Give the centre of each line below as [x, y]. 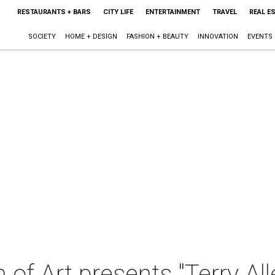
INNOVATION [218, 37]
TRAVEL [224, 12]
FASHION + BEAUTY [157, 37]
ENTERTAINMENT [172, 12]
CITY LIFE [118, 12]
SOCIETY [42, 37]
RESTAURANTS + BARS [54, 12]
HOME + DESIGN [91, 37]
